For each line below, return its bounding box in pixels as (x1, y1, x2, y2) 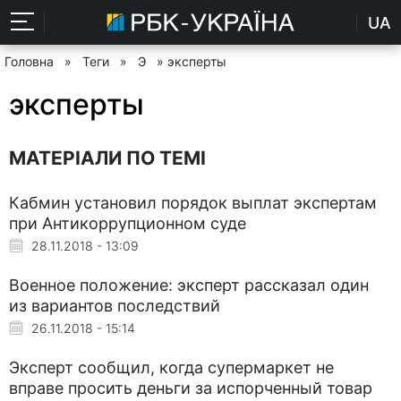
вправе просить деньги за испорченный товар (9, 378, 372, 397)
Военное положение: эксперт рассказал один (9, 275, 369, 294)
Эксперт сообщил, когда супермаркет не (9, 357, 334, 377)
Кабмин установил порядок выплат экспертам (9, 192, 377, 212)
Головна (4, 54, 54, 69)
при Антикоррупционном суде (9, 213, 246, 233)
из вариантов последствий (9, 295, 220, 315)
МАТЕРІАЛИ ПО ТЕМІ (9, 146, 206, 169)
